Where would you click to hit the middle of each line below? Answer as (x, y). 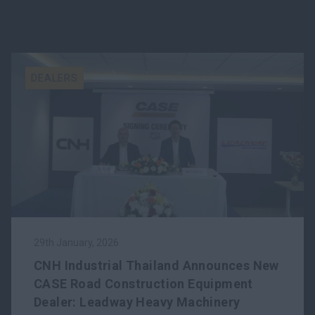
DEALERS (54, 78)
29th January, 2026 (76, 243)
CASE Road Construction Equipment (143, 284)
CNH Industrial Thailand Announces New (156, 265)
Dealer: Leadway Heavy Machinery (137, 302)
